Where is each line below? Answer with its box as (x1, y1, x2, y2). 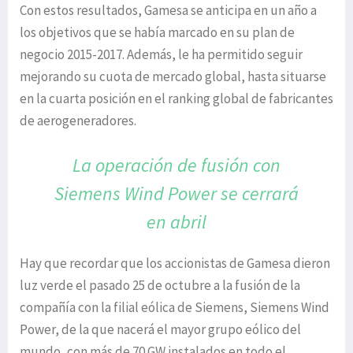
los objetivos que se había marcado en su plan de (20, 24, 295, 41)
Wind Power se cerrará (124, 181, 299, 206)
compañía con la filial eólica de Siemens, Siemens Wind (20, 299, 329, 316)
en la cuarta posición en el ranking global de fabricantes (20, 90, 333, 107)
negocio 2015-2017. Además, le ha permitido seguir (20, 46, 303, 63)
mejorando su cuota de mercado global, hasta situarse (20, 68, 326, 85)
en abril (146, 210, 206, 234)
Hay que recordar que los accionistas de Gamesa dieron (20, 255, 330, 272)
